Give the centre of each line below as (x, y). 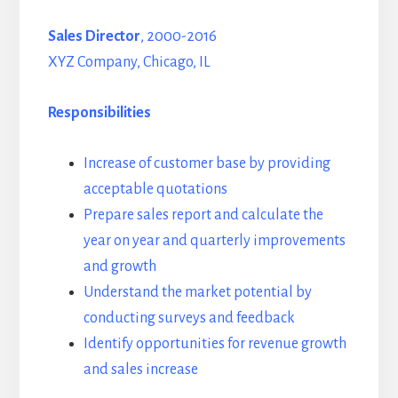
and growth (119, 266)
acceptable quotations (155, 189)
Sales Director (94, 36)
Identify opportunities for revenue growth (215, 343)
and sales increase (140, 369)
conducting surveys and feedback (189, 318)
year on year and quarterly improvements (214, 240)
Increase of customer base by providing (207, 163)
